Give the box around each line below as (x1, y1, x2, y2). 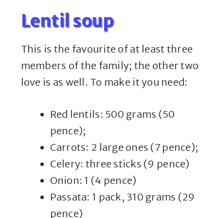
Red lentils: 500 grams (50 (50, 108, 175, 121)
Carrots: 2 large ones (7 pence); (50, 141, 199, 154)
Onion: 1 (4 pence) (50, 174, 137, 187)
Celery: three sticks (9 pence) (50, 158, 190, 170)
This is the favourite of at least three (20, 43, 193, 55)
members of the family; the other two (20, 59, 199, 72)
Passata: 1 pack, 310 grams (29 (50, 191, 195, 203)
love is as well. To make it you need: (20, 76, 188, 89)
